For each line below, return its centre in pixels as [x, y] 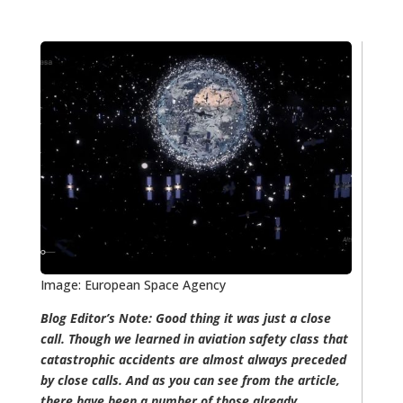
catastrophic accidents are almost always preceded [193, 360]
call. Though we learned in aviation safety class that [194, 339]
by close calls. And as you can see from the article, [190, 381]
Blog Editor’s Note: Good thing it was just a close [185, 318]
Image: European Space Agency [133, 285]
